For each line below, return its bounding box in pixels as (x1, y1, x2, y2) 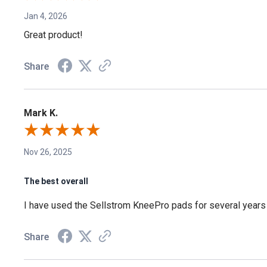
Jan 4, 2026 (24, 11, 67, 21)
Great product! (24, 29, 83, 41)
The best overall (24, 176, 88, 186)
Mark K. (24, 107, 58, 119)
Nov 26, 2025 (24, 147, 72, 157)
